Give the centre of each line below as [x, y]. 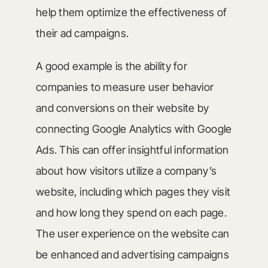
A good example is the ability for [111, 66]
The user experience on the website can [133, 234]
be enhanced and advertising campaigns [132, 255]
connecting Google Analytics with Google [134, 129]
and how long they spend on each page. [131, 213]
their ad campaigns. [82, 33]
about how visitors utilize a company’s [126, 171]
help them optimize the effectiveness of [131, 12]
